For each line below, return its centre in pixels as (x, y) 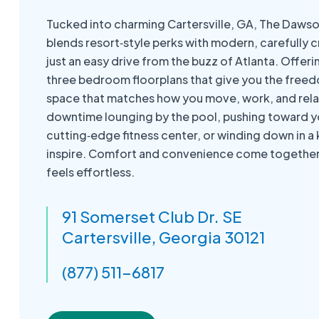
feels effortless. (91, 172)
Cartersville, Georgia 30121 (164, 237)
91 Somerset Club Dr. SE (152, 216)
